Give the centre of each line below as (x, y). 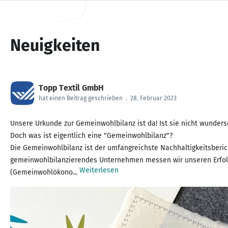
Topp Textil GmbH (71, 88)
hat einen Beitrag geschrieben (81, 98)
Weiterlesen (99, 170)
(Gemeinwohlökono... (45, 172)
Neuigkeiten (55, 45)
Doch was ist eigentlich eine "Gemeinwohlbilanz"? (91, 136)
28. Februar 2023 (153, 98)
